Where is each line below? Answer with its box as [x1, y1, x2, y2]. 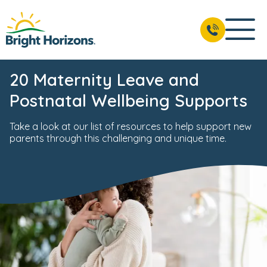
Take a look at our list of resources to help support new [10, 120, 252, 132]
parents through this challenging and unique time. [10, 132, 226, 144]
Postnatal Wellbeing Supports [10, 90, 247, 111]
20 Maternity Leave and [10, 69, 199, 90]
